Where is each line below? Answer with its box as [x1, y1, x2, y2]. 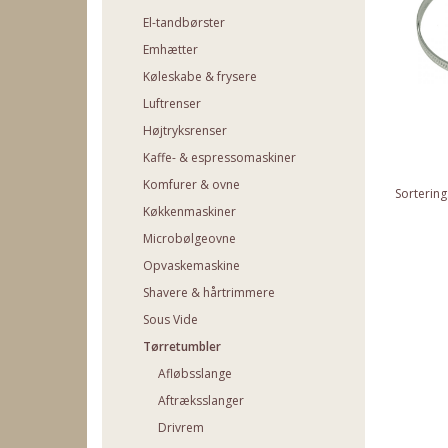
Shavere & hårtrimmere [143, 283, 275, 301]
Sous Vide [143, 310, 198, 328]
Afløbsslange [158, 364, 232, 382]
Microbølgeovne [143, 229, 236, 247]
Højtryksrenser [143, 121, 227, 139]
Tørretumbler [143, 337, 221, 355]
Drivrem [158, 418, 204, 436]
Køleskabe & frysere [143, 67, 257, 85]
